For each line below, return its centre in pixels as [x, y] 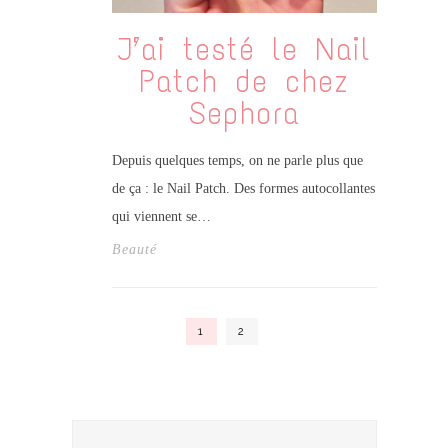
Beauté [134, 250]
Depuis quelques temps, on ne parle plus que [237, 161]
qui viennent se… [161, 217]
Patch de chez [244, 81]
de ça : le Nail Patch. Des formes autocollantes [243, 189]
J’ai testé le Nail [244, 49]
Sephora [244, 113]
